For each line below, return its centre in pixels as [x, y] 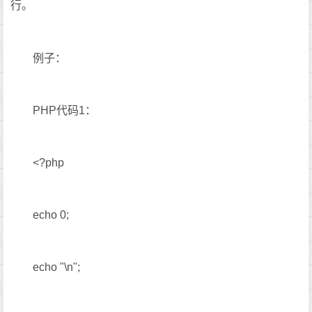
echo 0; [51, 215]
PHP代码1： [64, 110]
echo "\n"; [56, 267]
